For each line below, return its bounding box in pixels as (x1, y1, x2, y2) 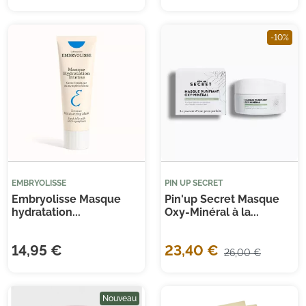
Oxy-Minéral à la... (165, 206, 259, 219)
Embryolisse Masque (12, 193, 121, 206)
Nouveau (102, 294, 137, 304)
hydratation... (12, 206, 81, 219)
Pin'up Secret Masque (165, 193, 279, 206)
